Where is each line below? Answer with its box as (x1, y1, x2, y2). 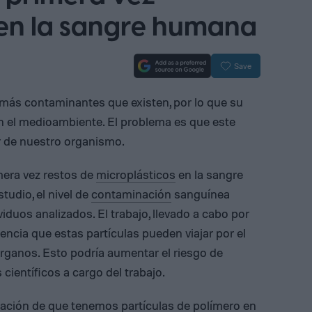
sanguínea (171, 186, 230, 201)
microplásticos (96, 166, 175, 182)
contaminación (91, 186, 171, 201)
